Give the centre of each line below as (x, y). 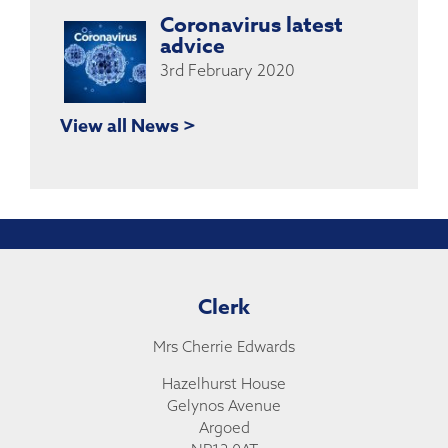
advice (192, 45)
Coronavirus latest (251, 24)
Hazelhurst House (224, 384)
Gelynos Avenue (224, 406)
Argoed (224, 428)
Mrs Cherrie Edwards (224, 346)
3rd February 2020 (227, 69)
